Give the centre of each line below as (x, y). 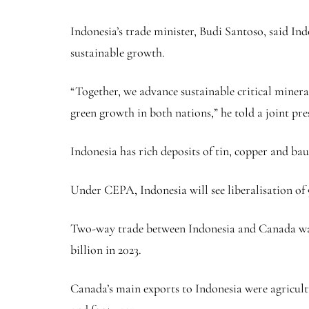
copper (251, 151)
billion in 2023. (106, 249)
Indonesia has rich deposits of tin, (152, 151)
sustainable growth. (118, 52)
